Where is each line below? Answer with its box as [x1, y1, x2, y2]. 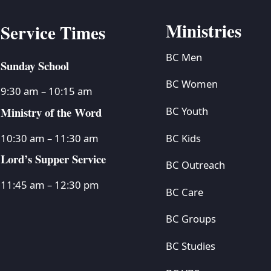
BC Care [165, 184, 203, 199]
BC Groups [165, 212, 216, 226]
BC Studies [165, 239, 215, 253]
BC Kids [165, 131, 201, 145]
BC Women [165, 77, 218, 91]
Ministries [165, 17, 241, 44]
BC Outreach [165, 158, 225, 172]
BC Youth [165, 103, 208, 118]
